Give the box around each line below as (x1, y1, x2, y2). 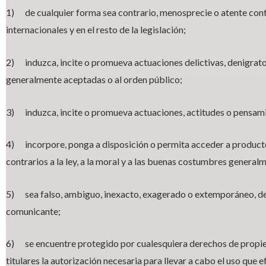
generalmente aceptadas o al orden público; (6, 74, 182, 85)
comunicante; (6, 205, 61, 217)
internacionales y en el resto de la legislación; (6, 24, 186, 36)
